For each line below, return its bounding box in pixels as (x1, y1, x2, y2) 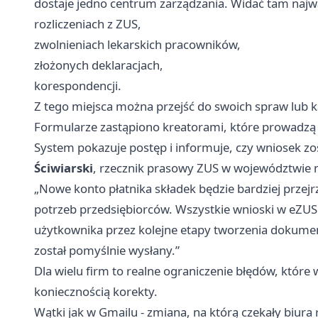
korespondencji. (34, 77, 121, 94)
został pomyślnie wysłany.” (34, 242, 180, 259)
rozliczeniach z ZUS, (34, 16, 141, 33)
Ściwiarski (34, 160, 93, 177)
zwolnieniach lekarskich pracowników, (34, 36, 241, 53)
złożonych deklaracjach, (34, 57, 163, 74)
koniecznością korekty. (34, 283, 158, 300)
